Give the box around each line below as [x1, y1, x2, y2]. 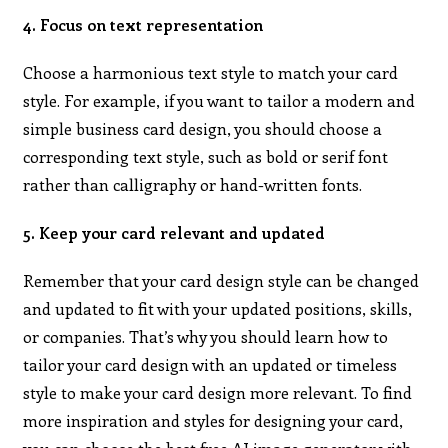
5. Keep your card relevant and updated [23, 221, 326, 243]
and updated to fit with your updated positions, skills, [23, 297, 413, 319]
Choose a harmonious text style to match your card [23, 61, 399, 83]
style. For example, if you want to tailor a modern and [23, 89, 416, 111]
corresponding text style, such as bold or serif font [23, 145, 389, 167]
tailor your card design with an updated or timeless [23, 353, 398, 375]
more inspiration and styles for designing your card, [23, 409, 404, 431]
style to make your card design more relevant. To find [23, 381, 413, 403]
